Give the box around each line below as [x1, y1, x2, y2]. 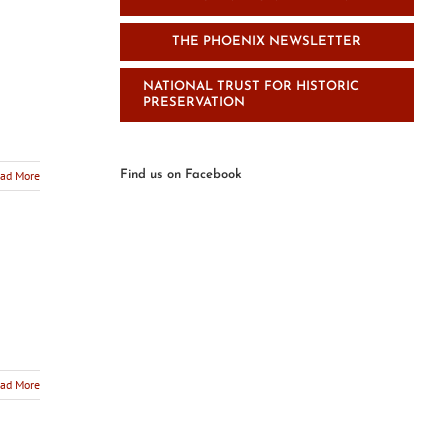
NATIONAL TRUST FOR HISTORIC [143, 80, 360, 94]
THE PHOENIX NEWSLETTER [172, 35, 362, 49]
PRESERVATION [143, 96, 246, 110]
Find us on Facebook [120, 168, 243, 182]
